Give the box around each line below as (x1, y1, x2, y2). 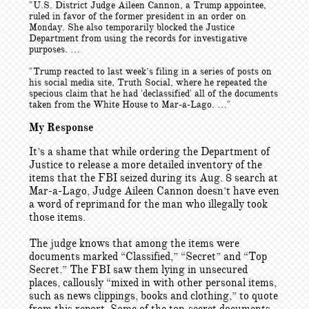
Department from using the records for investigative (29, 32, 247, 44)
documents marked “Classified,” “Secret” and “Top (29, 250, 267, 263)
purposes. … (29, 43, 80, 55)
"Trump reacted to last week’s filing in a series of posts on (29, 66, 272, 77)
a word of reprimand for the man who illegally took (29, 197, 268, 211)
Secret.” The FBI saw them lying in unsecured (29, 263, 248, 277)
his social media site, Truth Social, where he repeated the (29, 77, 267, 88)
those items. (29, 210, 86, 224)
